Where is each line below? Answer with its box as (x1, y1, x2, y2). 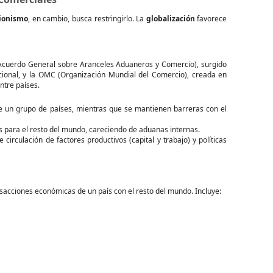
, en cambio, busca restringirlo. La (28, 13, 146, 24)
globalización (146, 13, 195, 24)
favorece (194, 13, 227, 24)
